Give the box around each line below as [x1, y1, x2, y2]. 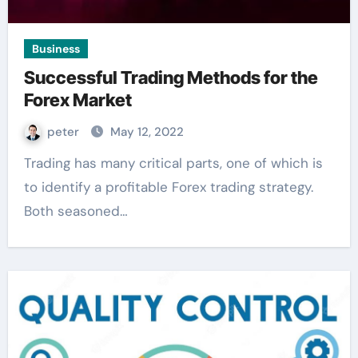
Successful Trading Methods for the [23, 67, 318, 88]
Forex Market [23, 89, 132, 110]
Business [31, 42, 80, 56]
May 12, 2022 [109, 124, 184, 140]
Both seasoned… [23, 202, 128, 220]
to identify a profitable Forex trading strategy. [23, 178, 313, 196]
